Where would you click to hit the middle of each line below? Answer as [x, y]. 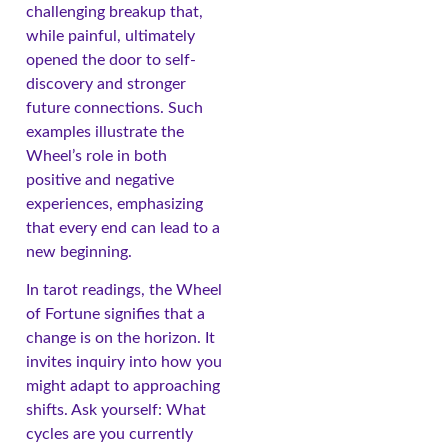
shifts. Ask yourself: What [116, 410]
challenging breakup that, [114, 11]
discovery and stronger [106, 83]
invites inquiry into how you [124, 362]
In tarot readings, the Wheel [124, 290]
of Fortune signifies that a [115, 314]
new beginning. [79, 251]
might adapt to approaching [123, 386]
